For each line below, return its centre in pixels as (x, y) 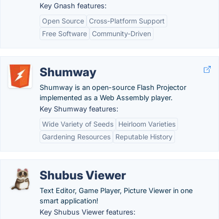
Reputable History (144, 137)
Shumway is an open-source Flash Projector (113, 87)
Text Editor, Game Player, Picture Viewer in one (116, 190)
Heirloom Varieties (147, 124)
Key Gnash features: (73, 6)
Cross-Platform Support (127, 21)
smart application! (69, 201)
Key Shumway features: (79, 109)
